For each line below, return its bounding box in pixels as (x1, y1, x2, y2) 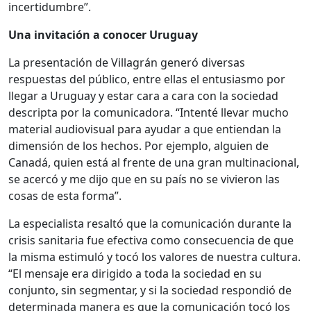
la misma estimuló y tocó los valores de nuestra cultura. (8, 249, 301, 265)
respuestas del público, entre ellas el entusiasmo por (8, 72, 285, 87)
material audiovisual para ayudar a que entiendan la (8, 121, 281, 137)
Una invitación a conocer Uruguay (8, 27, 198, 43)
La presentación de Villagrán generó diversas (8, 55, 245, 71)
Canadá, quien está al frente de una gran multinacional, (8, 155, 299, 171)
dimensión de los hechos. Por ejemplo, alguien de (8, 138, 269, 154)
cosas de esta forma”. (8, 188, 121, 204)
